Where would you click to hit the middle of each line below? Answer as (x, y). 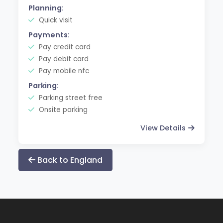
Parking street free (70, 98)
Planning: (46, 8)
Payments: (49, 35)
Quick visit (55, 20)
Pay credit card (64, 47)
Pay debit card (63, 59)
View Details (163, 128)
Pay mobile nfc (63, 71)
